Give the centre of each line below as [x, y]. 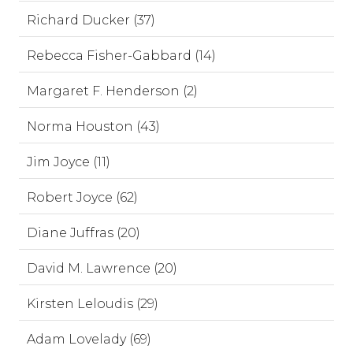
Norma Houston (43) [93, 126]
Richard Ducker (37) [91, 20]
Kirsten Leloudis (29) [93, 304]
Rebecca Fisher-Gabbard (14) [121, 56]
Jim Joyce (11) [69, 162]
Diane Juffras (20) [84, 233]
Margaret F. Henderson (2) [112, 91]
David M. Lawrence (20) [102, 268]
